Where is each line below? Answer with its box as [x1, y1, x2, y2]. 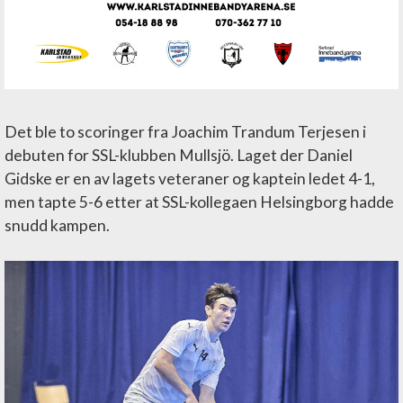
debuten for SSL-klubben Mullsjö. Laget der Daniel [4, 145, 353, 165]
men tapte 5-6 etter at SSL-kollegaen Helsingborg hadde [4, 192, 394, 211]
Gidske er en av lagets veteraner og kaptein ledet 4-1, [4, 168, 375, 188]
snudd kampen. [4, 215, 110, 235]
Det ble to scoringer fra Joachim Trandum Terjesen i [4, 121, 366, 141]
